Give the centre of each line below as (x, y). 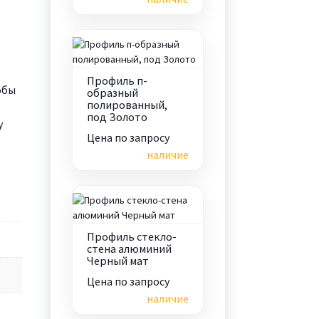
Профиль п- (117, 80)
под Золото (117, 117)
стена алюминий (129, 249)
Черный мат (117, 261)
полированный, (127, 105)
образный (112, 93)
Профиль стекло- (131, 236)
